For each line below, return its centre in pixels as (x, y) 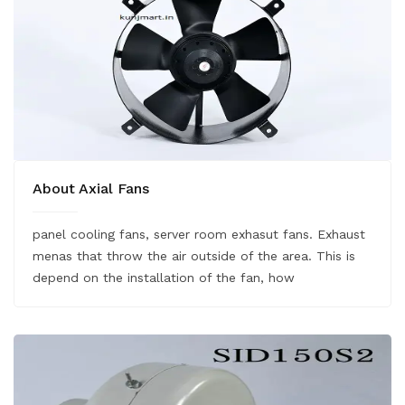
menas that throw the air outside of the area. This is (194, 255)
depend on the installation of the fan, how (164, 277)
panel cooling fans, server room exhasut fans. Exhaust (199, 234)
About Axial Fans (91, 188)
